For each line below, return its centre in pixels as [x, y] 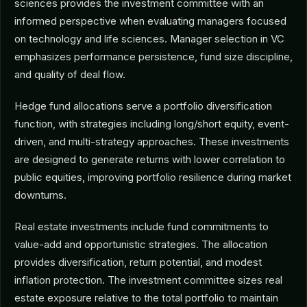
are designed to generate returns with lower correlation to [150, 159]
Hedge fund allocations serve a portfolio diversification [143, 106]
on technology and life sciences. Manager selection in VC [149, 39]
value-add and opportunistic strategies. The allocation [141, 244]
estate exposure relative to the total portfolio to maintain [146, 298]
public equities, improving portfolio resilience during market [153, 177]
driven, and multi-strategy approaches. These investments [152, 142]
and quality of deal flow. [70, 74]
